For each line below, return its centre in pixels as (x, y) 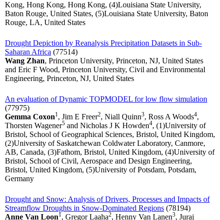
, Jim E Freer (78, 117)
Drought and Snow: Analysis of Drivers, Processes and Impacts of (107, 199)
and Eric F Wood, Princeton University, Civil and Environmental (105, 70)
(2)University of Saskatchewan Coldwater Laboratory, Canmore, (105, 143)
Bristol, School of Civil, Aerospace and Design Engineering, (98, 161)
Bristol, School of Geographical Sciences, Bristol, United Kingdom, (110, 135)
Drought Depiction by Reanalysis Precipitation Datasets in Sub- (103, 43)
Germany (19, 179)
